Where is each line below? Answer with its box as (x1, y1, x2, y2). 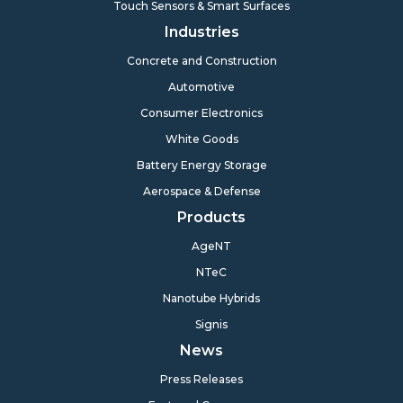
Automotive (168, 80, 235, 94)
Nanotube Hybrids (163, 291, 260, 306)
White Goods (165, 132, 238, 147)
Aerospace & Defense (142, 184, 261, 199)
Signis (195, 318, 228, 332)
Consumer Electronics (140, 106, 263, 121)
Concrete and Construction (126, 54, 277, 68)
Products (177, 209, 246, 227)
